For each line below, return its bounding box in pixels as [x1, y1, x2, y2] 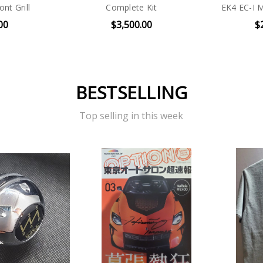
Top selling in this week [79, 109, 184, 123]
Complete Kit [106, 2, 157, 14]
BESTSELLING [75, 80, 188, 104]
